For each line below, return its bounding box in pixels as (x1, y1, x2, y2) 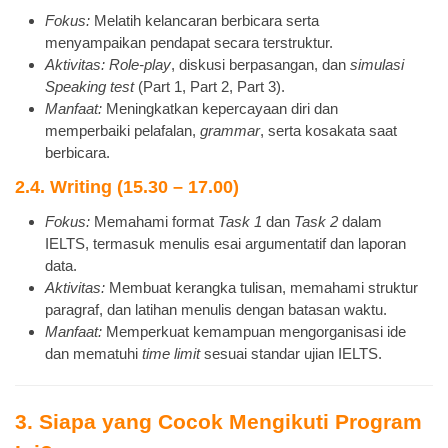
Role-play (109, 55, 171, 73)
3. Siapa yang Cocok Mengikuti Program (15, 409, 422, 433)
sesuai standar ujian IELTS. (200, 344, 382, 362)
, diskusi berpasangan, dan (171, 55, 350, 73)
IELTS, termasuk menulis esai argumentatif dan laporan (45, 234, 406, 252)
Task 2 (294, 212, 338, 230)
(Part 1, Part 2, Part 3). (134, 77, 285, 95)
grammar (200, 121, 260, 139)
